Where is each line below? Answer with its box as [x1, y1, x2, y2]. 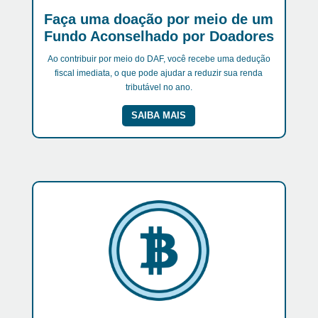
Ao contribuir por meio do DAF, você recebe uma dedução [47, 54, 270, 65]
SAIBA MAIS [131, 110, 187, 121]
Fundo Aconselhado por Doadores [43, 28, 274, 45]
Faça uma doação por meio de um [44, 11, 274, 28]
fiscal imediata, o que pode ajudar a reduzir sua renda [55, 68, 263, 79]
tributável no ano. [125, 82, 192, 93]
